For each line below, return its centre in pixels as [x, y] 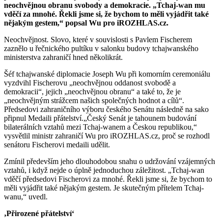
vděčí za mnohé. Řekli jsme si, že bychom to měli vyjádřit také [106, 14]
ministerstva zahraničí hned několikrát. [63, 57]
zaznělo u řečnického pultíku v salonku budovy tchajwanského [101, 48]
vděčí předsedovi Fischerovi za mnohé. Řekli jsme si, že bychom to [108, 179]
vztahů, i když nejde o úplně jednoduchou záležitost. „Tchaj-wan [104, 170]
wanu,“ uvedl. [26, 196]
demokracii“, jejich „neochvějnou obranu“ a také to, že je [92, 91]
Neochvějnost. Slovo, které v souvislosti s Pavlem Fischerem [98, 39]
